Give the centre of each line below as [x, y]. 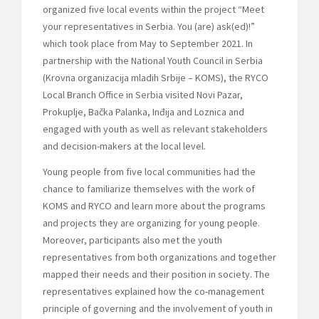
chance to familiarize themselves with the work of [149, 189]
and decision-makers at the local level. [124, 146]
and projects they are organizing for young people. [151, 223]
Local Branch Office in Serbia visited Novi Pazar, [143, 95]
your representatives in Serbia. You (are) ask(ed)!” [149, 27]
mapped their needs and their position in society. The [156, 274]
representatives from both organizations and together [159, 257]
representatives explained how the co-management [153, 292]
